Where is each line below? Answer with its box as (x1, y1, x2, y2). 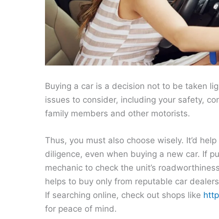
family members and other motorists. (45, 108, 190, 118)
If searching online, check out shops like (45, 190, 203, 200)
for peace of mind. (45, 203, 117, 214)
